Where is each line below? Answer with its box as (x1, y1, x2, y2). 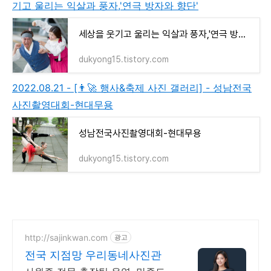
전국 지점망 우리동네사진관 (25, 249, 162, 262)
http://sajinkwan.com (25, 232, 108, 243)
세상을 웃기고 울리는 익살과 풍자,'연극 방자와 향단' (238, 28, 246, 41)
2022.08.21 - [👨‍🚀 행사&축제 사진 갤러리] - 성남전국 (12, 82, 252, 94)
